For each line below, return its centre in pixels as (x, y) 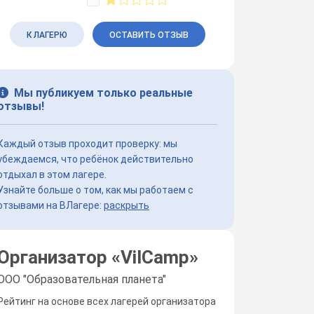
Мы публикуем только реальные (103, 93)
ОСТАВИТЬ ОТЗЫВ (149, 35)
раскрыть (127, 205)
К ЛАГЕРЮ (47, 35)
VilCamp (155, 257)
